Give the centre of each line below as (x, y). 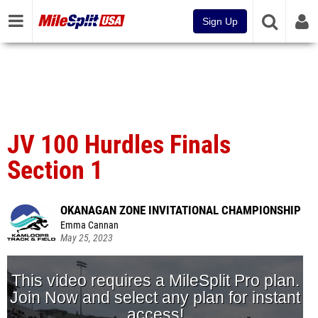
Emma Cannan (89, 225)
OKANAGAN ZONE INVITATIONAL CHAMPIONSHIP (181, 210)
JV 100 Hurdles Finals (119, 145)
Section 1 (55, 170)
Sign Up (220, 21)
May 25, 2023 (87, 238)
